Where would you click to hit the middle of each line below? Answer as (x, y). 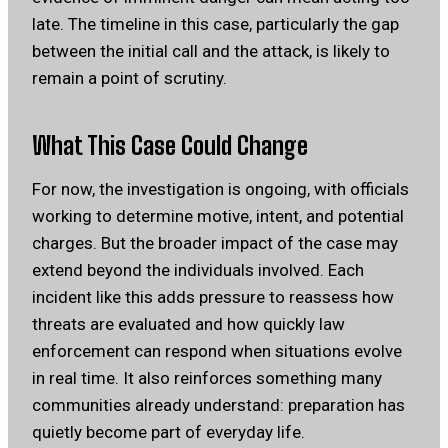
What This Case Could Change (170, 146)
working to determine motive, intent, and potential (218, 216)
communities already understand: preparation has (218, 405)
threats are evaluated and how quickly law (188, 324)
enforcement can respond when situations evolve (217, 351)
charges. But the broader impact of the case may (215, 243)
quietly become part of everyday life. (168, 432)
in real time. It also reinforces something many (207, 378)
